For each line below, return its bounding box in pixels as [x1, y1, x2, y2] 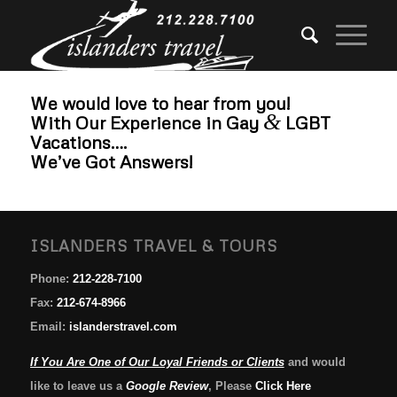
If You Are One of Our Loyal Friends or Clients [29, 355, 284, 370]
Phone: [29, 271, 73, 285]
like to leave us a [29, 379, 126, 393]
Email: [29, 319, 69, 333]
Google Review [125, 379, 208, 393]
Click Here [254, 379, 311, 393]
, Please [207, 379, 255, 393]
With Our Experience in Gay [29, 112, 263, 133]
